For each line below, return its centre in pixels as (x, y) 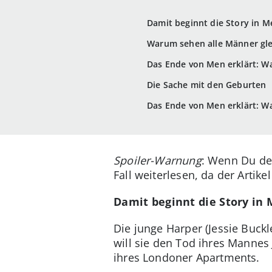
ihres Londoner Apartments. (187, 257)
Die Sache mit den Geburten (207, 85)
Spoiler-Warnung (158, 160)
